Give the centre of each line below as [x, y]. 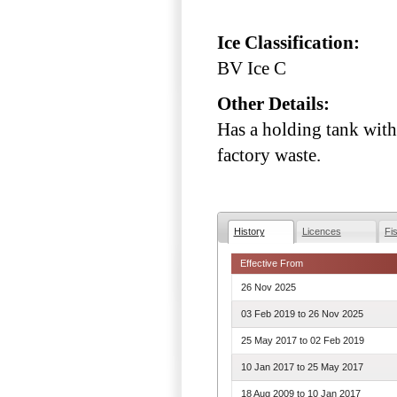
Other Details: [276, 104]
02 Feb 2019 [338, 340]
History [249, 232]
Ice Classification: [291, 42]
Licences [321, 232]
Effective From [272, 263]
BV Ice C [252, 68]
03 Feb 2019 [269, 313]
